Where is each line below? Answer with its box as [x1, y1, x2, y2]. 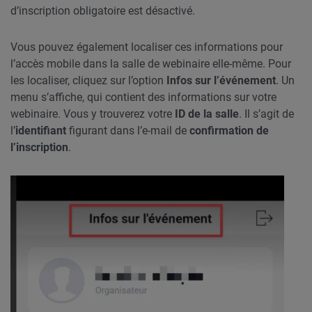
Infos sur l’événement [166, 73, 276, 87]
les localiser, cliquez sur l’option [10, 73, 166, 87]
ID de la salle [175, 107, 239, 120]
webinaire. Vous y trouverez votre [10, 107, 175, 120]
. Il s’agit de [239, 107, 294, 120]
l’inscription [10, 140, 68, 154]
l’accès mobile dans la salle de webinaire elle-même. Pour [10, 56, 291, 70]
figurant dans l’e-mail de [66, 123, 189, 137]
